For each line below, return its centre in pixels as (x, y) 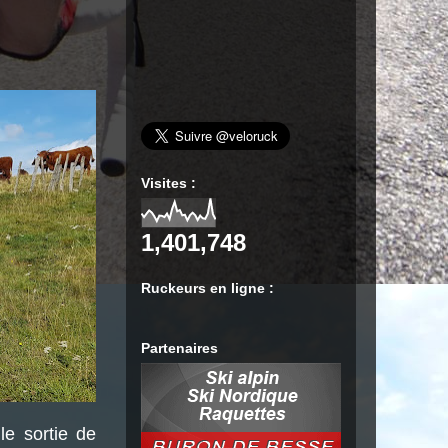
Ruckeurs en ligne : (207, 288)
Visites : (168, 183)
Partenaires (179, 348)
